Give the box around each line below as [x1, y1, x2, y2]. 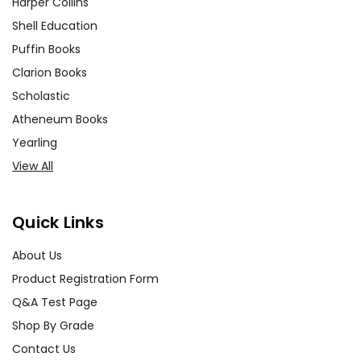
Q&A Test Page [12, 293, 98, 310]
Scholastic [12, 87, 70, 104]
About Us [12, 247, 62, 263]
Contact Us [12, 340, 76, 357]
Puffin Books [12, 40, 81, 57]
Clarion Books [12, 64, 87, 81]
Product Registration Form [12, 270, 159, 287]
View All [12, 157, 53, 174]
